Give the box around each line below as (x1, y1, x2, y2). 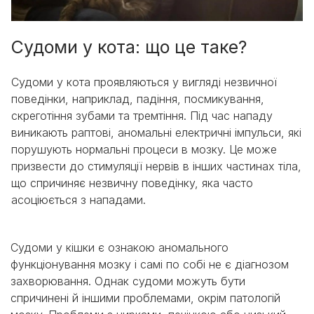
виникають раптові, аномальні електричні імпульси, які (11, 125, 301, 140)
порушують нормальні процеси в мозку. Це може (11, 142, 277, 157)
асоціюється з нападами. (11, 193, 149, 207)
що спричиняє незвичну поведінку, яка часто (11, 176, 253, 191)
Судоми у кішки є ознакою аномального (11, 240, 228, 255)
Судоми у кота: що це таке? (11, 36, 247, 58)
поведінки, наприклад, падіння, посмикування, (11, 92, 264, 107)
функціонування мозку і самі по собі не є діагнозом (11, 257, 289, 272)
